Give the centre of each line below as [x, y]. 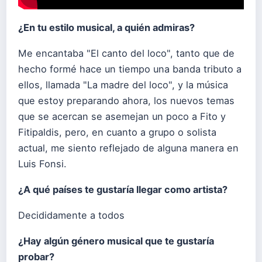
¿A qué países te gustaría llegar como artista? [123, 189]
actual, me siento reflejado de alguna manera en [128, 148]
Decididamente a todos [71, 215]
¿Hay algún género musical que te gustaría [116, 241]
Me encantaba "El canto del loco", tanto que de [126, 53]
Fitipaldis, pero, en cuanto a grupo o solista [117, 132]
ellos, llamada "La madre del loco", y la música [123, 85]
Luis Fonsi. [42, 163]
